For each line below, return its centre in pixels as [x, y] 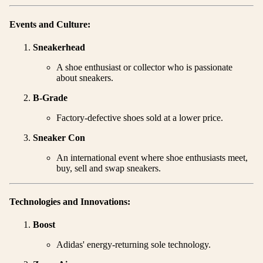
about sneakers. [85, 77]
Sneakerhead [59, 47]
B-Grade [50, 97]
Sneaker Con [59, 137]
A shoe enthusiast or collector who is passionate [144, 67]
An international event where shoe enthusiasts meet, [152, 157]
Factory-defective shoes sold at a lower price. [140, 117]
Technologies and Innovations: [70, 202]
